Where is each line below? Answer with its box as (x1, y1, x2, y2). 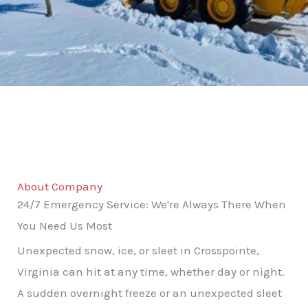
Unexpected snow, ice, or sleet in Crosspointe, (17, 243, 259, 257)
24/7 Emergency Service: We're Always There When (17, 197, 286, 211)
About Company (17, 179, 102, 193)
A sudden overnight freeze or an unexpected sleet (17, 285, 282, 300)
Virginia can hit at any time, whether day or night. (17, 264, 285, 278)
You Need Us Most (17, 218, 112, 232)
